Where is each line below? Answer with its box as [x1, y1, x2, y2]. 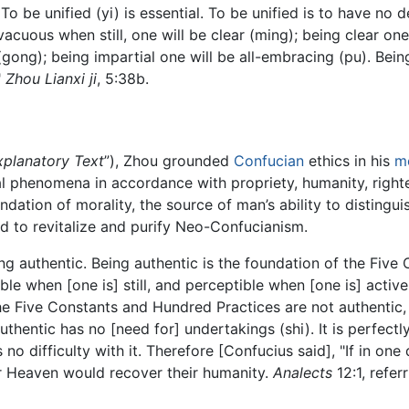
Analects [273, 362, 332, 382]
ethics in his [304, 151, 394, 170]
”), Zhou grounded [104, 151, 234, 170]
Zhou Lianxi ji [5, 69, 97, 89]
